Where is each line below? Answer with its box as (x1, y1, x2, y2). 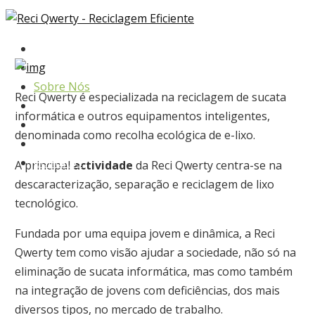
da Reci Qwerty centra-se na (132, 157, 282, 173)
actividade (72, 157, 133, 173)
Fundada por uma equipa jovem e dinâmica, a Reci (14, 226, 275, 241)
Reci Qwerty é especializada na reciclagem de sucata (14, 89, 286, 105)
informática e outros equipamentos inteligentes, (14, 108, 270, 124)
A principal (14, 157, 73, 173)
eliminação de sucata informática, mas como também (14, 264, 292, 279)
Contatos (34, 155, 82, 170)
